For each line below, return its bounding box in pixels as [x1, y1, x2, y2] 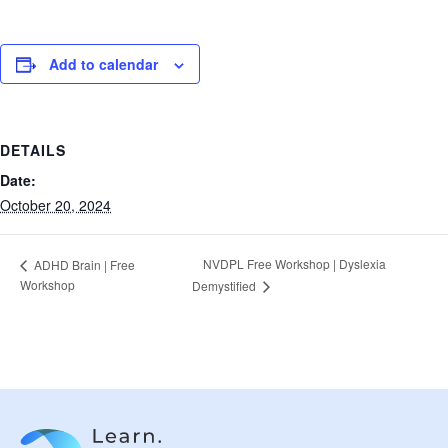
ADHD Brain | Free [31, 255, 135, 273]
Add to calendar [49, 54, 158, 74]
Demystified [191, 277, 259, 295]
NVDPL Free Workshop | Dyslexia [202, 255, 386, 273]
